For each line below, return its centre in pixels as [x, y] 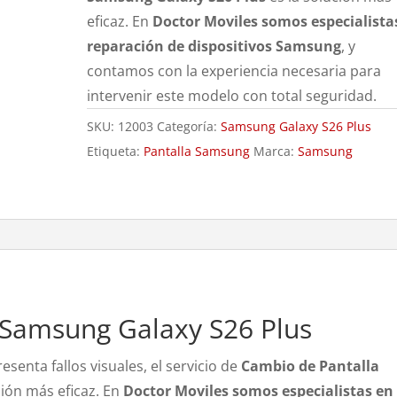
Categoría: [189, 126]
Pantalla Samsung [197, 151]
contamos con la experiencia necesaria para [234, 71]
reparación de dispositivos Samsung [214, 46]
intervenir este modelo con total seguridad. [232, 96]
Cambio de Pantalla [311, 366]
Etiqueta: [116, 151]
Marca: [276, 151]
